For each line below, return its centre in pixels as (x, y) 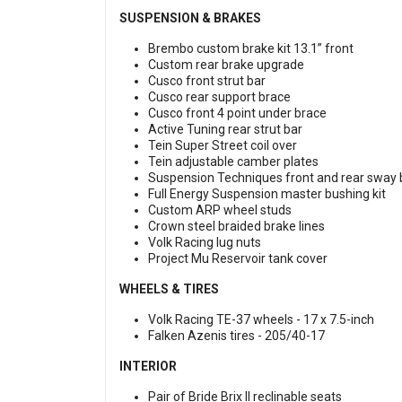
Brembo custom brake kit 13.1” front (251, 49)
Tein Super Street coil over (224, 146)
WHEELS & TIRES (169, 289)
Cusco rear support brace (221, 97)
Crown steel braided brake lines (238, 227)
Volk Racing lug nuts (206, 243)
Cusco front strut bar (208, 81)
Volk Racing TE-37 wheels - (226, 320)
